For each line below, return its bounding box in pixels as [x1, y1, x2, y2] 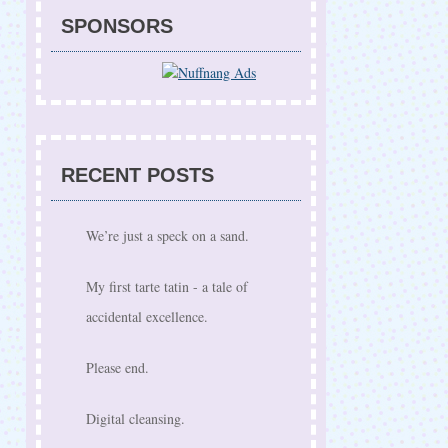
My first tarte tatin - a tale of [86, 277, 248, 296]
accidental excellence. [86, 307, 208, 326]
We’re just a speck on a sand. [86, 226, 249, 245]
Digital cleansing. [86, 409, 185, 428]
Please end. [86, 358, 149, 377]
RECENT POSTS [61, 164, 214, 186]
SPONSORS [61, 15, 173, 37]
